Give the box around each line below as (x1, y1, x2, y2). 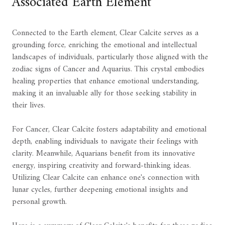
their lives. (12, 98, 45, 113)
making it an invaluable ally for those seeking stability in (12, 86, 196, 101)
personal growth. (12, 195, 67, 209)
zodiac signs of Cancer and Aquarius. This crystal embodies (12, 62, 204, 77)
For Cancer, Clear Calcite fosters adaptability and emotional (12, 123, 206, 137)
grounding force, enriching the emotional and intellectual (12, 38, 197, 53)
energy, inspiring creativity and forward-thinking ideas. (12, 159, 191, 173)
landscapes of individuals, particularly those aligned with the (12, 50, 208, 65)
